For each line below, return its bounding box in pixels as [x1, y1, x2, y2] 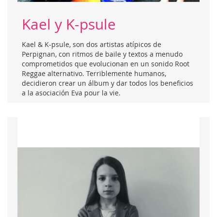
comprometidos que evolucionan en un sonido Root [22, 59, 189, 69]
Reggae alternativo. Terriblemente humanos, [22, 69, 166, 78]
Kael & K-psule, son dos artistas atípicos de [22, 40, 161, 49]
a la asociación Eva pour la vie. [22, 88, 121, 98]
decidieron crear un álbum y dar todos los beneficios [22, 78, 193, 88]
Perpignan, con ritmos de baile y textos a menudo [22, 49, 183, 59]
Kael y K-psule [22, 15, 116, 34]
